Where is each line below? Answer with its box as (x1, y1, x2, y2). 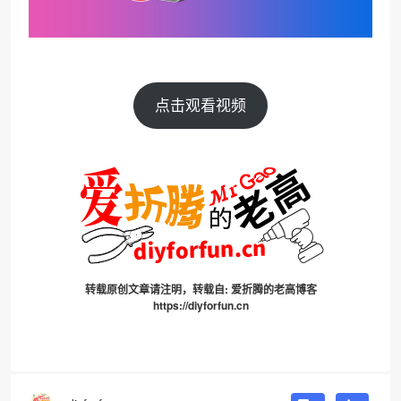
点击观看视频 (155, 94, 246, 116)
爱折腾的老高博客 (230, 280, 317, 297)
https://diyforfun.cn (152, 296, 249, 313)
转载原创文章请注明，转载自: (84, 280, 231, 297)
